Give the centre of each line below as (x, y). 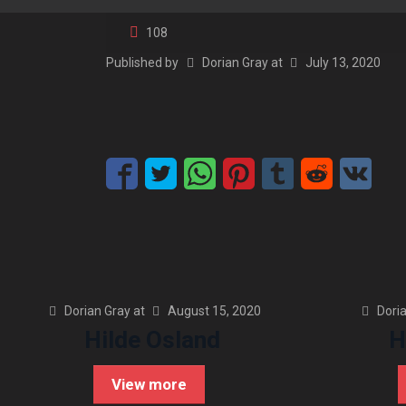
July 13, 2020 (343, 63)
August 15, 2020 (215, 311)
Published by (143, 63)
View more (149, 384)
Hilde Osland (152, 340)
